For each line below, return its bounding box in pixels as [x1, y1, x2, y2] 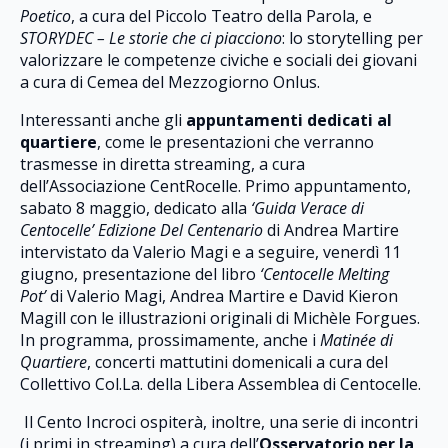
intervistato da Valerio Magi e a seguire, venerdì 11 [20, 240, 401, 263]
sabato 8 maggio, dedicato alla [20, 196, 251, 219]
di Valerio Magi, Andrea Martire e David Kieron [46, 284, 398, 307]
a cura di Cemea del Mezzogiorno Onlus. [20, 70, 320, 93]
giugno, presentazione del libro [20, 262, 260, 285]
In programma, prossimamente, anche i [20, 328, 320, 351]
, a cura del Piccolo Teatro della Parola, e [71, 4, 372, 27]
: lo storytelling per [282, 26, 423, 49]
